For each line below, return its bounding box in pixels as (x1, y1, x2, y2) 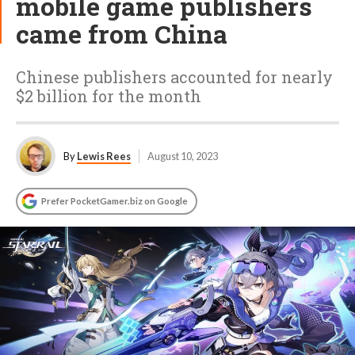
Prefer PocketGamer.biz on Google (41, 196, 188, 206)
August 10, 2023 (147, 150, 218, 162)
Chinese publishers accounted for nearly (16, 67, 333, 87)
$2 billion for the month (16, 86, 201, 106)
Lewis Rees (77, 150, 131, 162)
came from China (16, 17, 227, 51)
